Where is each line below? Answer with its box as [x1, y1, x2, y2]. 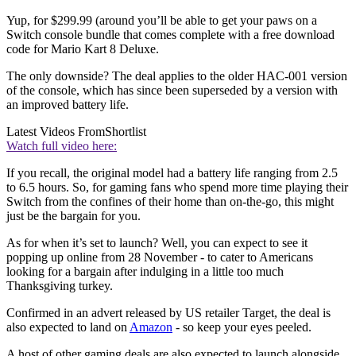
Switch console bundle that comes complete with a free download [6, 28, 335, 42]
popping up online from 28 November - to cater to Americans [6, 250, 313, 265]
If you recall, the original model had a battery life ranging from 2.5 [6, 166, 338, 180]
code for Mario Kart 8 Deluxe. [6, 42, 159, 56]
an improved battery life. [6, 98, 129, 112]
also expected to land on [6, 320, 130, 335]
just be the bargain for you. [6, 209, 141, 223]
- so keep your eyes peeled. [172, 320, 311, 335]
